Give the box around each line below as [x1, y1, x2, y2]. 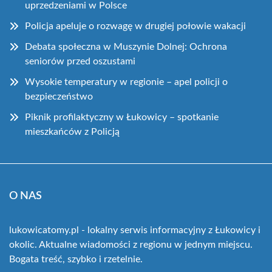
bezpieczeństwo [25, 91, 93, 101]
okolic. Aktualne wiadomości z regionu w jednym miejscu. [9, 239, 253, 250]
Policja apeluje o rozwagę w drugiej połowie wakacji [25, 21, 246, 31]
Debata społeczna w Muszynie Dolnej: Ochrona [25, 41, 227, 52]
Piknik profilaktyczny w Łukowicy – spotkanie [25, 112, 219, 122]
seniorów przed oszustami [25, 56, 135, 66]
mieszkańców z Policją [25, 126, 120, 137]
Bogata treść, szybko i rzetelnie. [9, 254, 143, 264]
